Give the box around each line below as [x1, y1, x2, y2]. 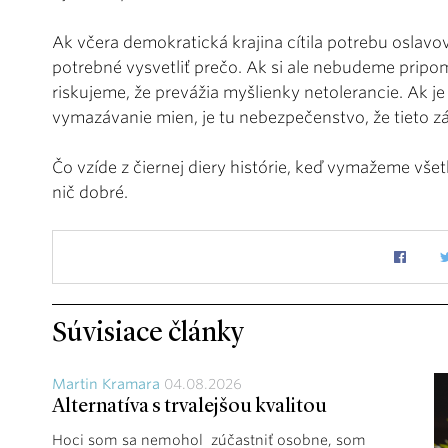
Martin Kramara [52, 375, 160, 392]
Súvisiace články [52, 319, 244, 348]
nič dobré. [52, 182, 128, 202]
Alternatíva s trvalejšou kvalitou [52, 396, 327, 417]
